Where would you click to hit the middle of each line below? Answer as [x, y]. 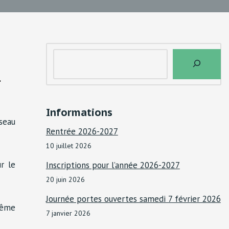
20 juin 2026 [65, 180]
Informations [79, 113]
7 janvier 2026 [68, 213]
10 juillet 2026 [68, 146]
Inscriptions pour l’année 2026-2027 [113, 165]
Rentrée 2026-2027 [82, 132]
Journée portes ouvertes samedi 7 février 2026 [133, 199]
